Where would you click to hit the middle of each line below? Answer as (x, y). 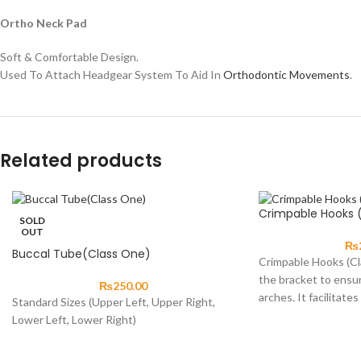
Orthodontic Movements (286, 74)
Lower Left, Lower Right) (74, 319)
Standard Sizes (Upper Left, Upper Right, (114, 301)
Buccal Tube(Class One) (81, 253)
